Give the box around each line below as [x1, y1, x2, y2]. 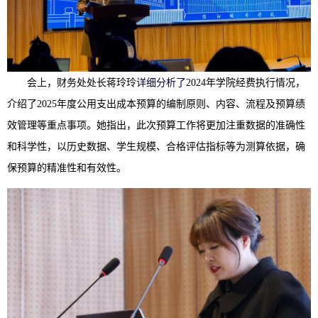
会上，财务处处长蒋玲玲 [27, 77, 136, 89]
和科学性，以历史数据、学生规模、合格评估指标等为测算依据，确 [7, 141, 305, 153]
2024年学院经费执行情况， [186, 77, 305, 89]
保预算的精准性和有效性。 [7, 163, 126, 174]
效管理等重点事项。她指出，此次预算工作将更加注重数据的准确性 [7, 120, 305, 131]
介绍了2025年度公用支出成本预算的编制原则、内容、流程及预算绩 [7, 99, 305, 110]
